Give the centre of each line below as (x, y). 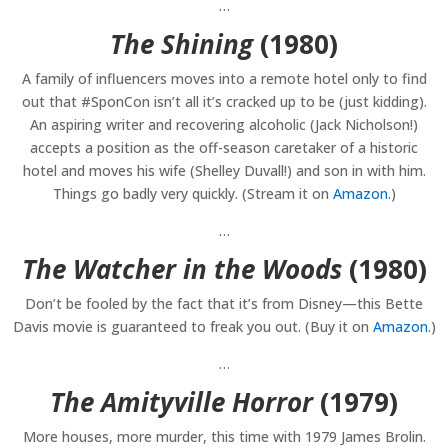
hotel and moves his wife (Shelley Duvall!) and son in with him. (224, 171)
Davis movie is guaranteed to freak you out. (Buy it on (192, 327)
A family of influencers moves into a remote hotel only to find (224, 79)
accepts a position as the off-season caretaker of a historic (224, 148)
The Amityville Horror (181, 402)
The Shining (181, 44)
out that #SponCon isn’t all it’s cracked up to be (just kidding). (224, 102)
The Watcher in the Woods (181, 269)
